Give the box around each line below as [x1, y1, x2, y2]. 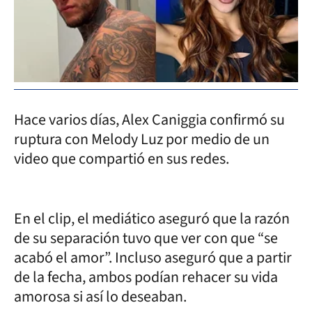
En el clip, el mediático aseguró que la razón [14, 207, 290, 230]
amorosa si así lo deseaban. [14, 285, 187, 308]
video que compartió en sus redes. [14, 147, 229, 170]
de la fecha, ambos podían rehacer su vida [14, 265, 278, 288]
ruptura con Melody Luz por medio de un [14, 127, 270, 150]
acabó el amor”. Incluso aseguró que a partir [14, 246, 292, 269]
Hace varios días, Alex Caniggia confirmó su [14, 108, 285, 131]
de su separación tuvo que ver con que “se [14, 226, 278, 249]
